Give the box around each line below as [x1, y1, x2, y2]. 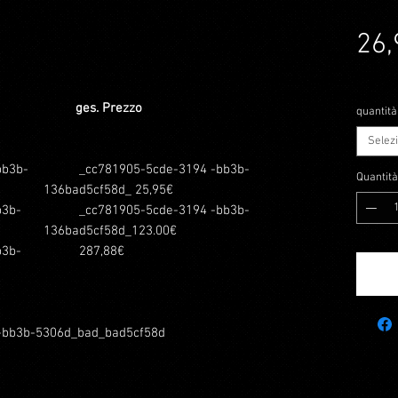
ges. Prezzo [44, 100, 142, 116]
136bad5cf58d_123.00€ [44, 223, 177, 239]
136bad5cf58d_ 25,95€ [44, 182, 177, 198]
